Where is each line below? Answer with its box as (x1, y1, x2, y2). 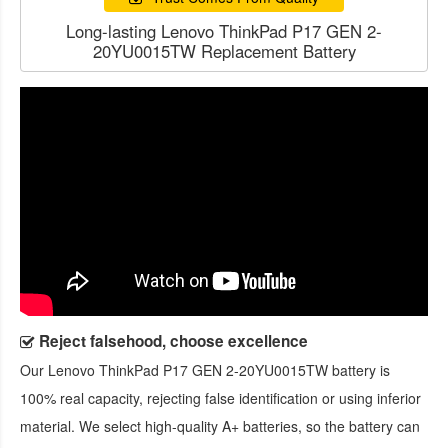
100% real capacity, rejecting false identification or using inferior (20, 388, 421, 409)
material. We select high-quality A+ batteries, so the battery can (20, 416, 420, 437)
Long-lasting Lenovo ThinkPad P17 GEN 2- (66, 18, 382, 43)
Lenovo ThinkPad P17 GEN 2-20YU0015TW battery (48, 360, 376, 381)
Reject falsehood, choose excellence (39, 330, 308, 353)
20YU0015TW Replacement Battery (92, 38, 356, 63)
